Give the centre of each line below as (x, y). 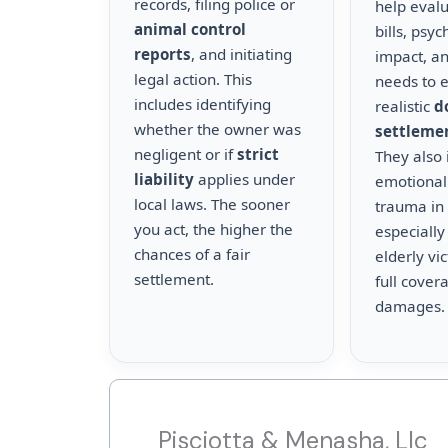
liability (164, 179)
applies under (244, 179)
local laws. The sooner (212, 204)
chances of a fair (192, 254)
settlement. (174, 279)
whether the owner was (217, 129)
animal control (190, 29)
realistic (405, 106)
